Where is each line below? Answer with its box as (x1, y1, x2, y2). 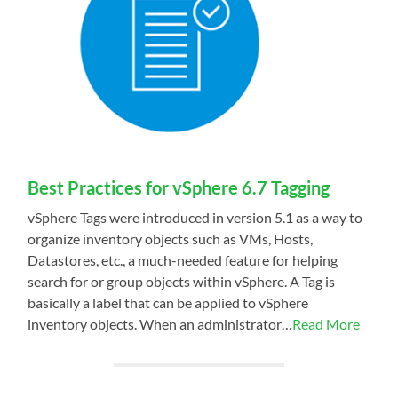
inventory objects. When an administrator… (28, 314, 293, 332)
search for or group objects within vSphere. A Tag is (28, 272, 336, 290)
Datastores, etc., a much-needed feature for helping (28, 251, 338, 268)
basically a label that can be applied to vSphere (28, 293, 309, 311)
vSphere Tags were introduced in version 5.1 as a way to (28, 208, 363, 226)
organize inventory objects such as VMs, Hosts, (28, 229, 314, 247)
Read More (292, 314, 361, 332)
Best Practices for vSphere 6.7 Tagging (28, 176, 330, 198)
